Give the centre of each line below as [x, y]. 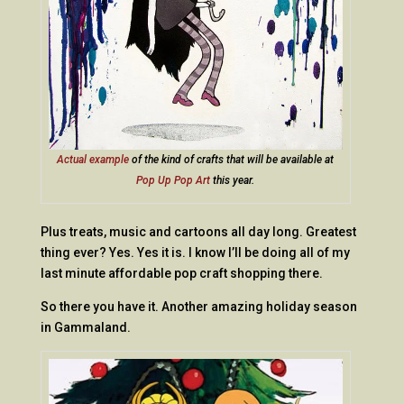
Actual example [93, 160]
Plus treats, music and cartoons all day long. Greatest [198, 232]
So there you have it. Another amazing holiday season [198, 307]
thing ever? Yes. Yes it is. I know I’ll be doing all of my [195, 253]
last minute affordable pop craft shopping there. [181, 274]
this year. [233, 181]
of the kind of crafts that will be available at [232, 160]
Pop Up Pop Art [174, 181]
